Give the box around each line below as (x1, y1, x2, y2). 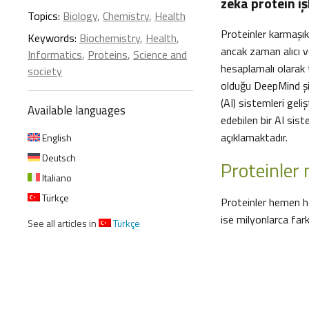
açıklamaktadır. (221, 129, 288, 146)
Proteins (88, 46, 128, 63)
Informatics (28, 46, 82, 63)
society (28, 63, 62, 79)
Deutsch (40, 150, 76, 165)
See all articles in (28, 216, 99, 230)
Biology (63, 8, 97, 24)
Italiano (40, 170, 72, 185)
